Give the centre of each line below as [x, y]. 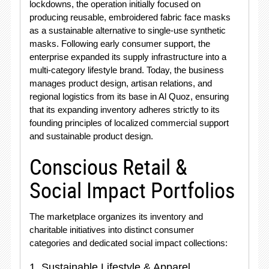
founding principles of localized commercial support [129, 123]
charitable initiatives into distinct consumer [111, 230]
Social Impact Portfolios [132, 190]
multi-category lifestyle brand [85, 70]
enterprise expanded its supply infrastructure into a [128, 57]
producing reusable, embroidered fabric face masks [130, 17]
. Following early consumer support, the [133, 44]
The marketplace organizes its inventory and [116, 216]
